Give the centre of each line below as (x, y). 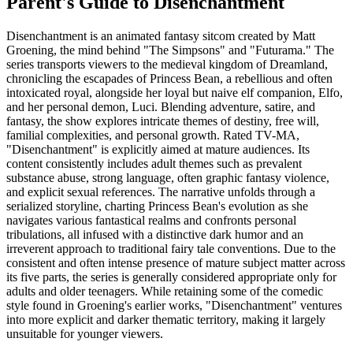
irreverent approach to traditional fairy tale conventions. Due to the (171, 248)
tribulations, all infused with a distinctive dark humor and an (155, 234)
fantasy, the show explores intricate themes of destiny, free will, (163, 121)
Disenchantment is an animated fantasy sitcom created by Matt (161, 35)
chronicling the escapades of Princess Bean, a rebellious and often (169, 78)
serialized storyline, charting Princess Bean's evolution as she (157, 206)
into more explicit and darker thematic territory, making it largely (166, 319)
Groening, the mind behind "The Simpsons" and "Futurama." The (170, 50)
